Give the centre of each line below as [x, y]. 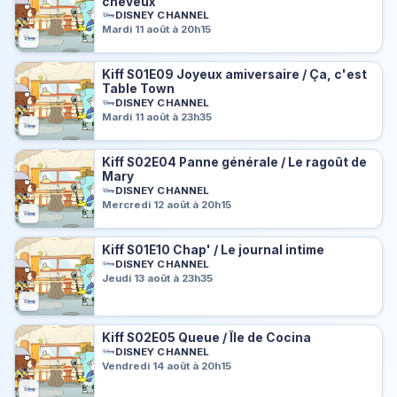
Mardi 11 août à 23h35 [157, 117]
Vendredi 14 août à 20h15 [167, 366]
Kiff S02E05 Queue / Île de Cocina [207, 338]
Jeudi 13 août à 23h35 [158, 278]
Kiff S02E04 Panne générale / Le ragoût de [235, 163]
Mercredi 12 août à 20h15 [167, 204]
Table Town [139, 89]
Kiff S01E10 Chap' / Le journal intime [214, 250]
